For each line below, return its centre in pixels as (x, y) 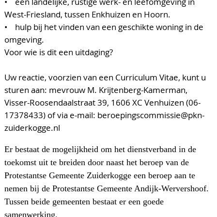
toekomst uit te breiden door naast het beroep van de (97, 163)
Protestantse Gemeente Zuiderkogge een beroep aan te (100, 176)
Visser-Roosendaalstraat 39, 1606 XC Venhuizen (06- (102, 103)
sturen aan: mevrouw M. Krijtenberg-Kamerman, (96, 90)
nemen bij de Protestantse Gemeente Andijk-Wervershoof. (107, 189)
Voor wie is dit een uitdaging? (59, 52)
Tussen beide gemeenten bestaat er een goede (84, 202)
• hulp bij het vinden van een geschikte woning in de (104, 27)
